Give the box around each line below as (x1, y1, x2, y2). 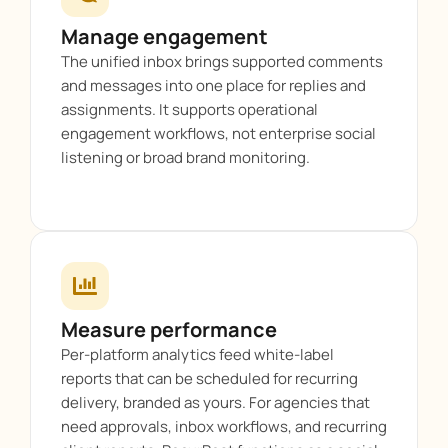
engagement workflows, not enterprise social (61, 123, 376, 145)
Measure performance (61, 316, 277, 344)
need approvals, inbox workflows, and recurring (61, 416, 387, 438)
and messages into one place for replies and (61, 75, 366, 97)
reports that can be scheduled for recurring (61, 368, 358, 390)
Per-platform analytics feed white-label (61, 344, 334, 366)
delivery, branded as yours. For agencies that (61, 392, 370, 414)
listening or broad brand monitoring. (61, 147, 310, 169)
